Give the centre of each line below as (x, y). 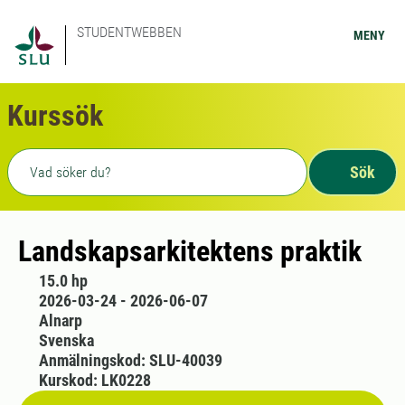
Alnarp (60, 320)
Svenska (66, 340)
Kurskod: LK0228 (94, 380)
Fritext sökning (61, 159)
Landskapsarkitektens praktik (190, 251)
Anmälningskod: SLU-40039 (130, 360)
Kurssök (55, 116)
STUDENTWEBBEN (129, 32)
